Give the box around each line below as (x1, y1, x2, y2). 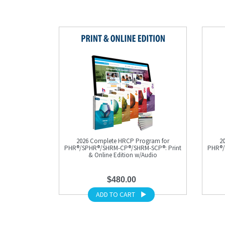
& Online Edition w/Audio (88, 151, 157, 159)
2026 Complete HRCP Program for (76, 137, 169, 145)
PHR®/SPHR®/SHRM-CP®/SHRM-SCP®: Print (64, 144, 181, 152)
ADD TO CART (96, 190, 136, 199)
